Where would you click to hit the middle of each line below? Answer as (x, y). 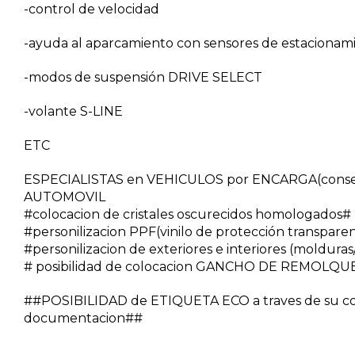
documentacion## (83, 319)
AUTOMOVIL (66, 197)
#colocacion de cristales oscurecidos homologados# (187, 215)
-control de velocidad (93, 10)
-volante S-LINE (75, 112)
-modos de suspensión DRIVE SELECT (143, 78)
